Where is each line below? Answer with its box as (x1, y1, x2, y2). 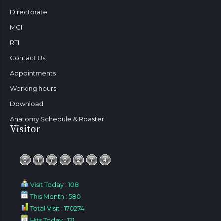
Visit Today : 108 (29, 180, 79, 188)
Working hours (10, 84, 56, 92)
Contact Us (10, 53, 45, 62)
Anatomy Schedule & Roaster (10, 114, 104, 123)
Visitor (10, 123, 40, 136)
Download (10, 99, 43, 108)
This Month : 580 (29, 192, 81, 200)
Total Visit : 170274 (29, 204, 84, 212)
